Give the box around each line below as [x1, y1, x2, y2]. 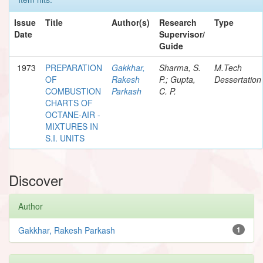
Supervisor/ [159, 28, 205, 40]
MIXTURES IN [45, 120, 98, 132]
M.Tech [214, 61, 242, 73]
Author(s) [112, 16, 150, 28]
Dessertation [214, 73, 261, 85]
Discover [9, 169, 63, 190]
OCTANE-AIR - [45, 108, 100, 120]
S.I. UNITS [45, 131, 85, 144]
